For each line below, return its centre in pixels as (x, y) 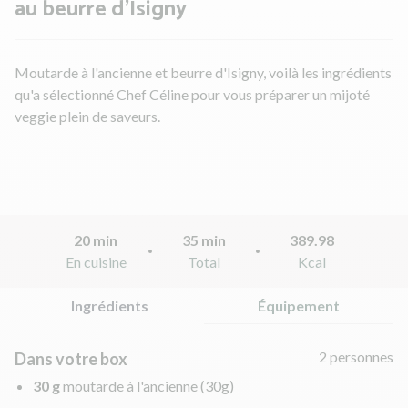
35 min (204, 240)
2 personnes (356, 356)
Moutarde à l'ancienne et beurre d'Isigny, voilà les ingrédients (203, 72)
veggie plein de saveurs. (87, 116)
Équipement (299, 305)
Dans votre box (71, 358)
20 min (96, 240)
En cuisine (96, 261)
